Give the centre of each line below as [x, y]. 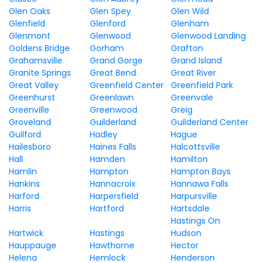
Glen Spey [110, 11]
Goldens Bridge [39, 48]
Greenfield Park [202, 85]
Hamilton [189, 159]
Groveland [30, 122]
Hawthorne [112, 245]
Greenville [29, 110]
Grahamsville [36, 60]
